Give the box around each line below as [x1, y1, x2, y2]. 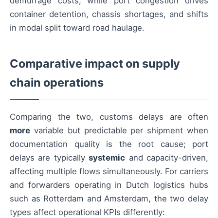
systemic [89, 152, 126, 163]
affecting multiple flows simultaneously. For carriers [10, 166, 208, 176]
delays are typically [10, 152, 89, 163]
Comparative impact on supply [10, 56, 180, 71]
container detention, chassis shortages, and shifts [10, 9, 208, 19]
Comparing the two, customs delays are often [10, 111, 208, 122]
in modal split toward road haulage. [10, 22, 145, 33]
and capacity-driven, [125, 152, 209, 163]
